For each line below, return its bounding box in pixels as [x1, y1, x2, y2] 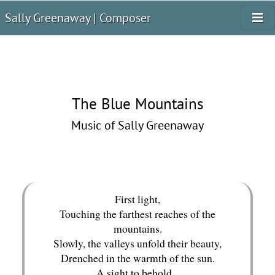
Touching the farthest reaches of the [60, 206, 215, 221]
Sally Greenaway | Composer [5, 10, 151, 26]
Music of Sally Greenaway [71, 117, 204, 133]
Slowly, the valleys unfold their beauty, [53, 236, 222, 250]
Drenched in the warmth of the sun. [60, 250, 215, 265]
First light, [115, 192, 160, 206]
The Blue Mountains [71, 93, 204, 114]
